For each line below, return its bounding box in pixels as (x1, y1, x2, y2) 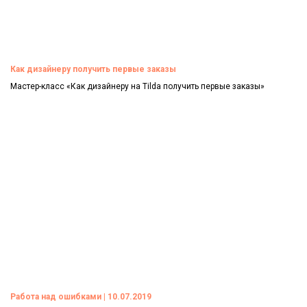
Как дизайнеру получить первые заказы (10, 64, 176, 74)
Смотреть (10, 103, 58, 114)
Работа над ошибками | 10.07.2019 (10, 292, 151, 302)
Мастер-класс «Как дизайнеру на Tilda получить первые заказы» (10, 81, 265, 91)
